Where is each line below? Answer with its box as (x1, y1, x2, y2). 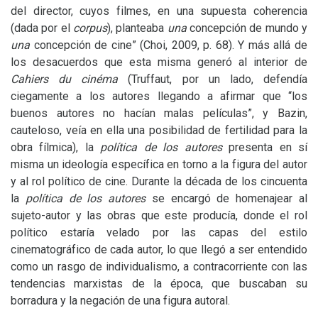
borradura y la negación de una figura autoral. (11, 294, 230, 307)
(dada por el (11, 21, 73, 35)
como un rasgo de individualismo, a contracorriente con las (11, 260, 307, 273)
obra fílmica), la (11, 141, 101, 154)
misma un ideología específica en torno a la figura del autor (11, 158, 307, 171)
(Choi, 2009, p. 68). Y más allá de (140, 38, 308, 52)
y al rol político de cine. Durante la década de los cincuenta (11, 175, 307, 188)
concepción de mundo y (186, 21, 308, 35)
